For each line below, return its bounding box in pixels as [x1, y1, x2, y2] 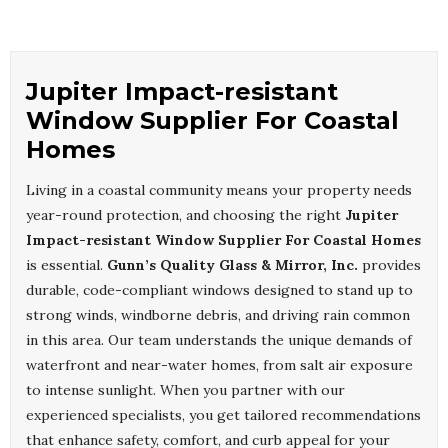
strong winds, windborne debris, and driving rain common [26, 306, 410, 325]
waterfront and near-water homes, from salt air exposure [26, 356, 413, 375]
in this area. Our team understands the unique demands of [26, 331, 412, 350]
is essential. [26, 256, 107, 275]
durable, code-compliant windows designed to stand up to [26, 281, 413, 300]
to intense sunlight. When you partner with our [26, 381, 345, 400]
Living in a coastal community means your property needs [26, 181, 412, 200]
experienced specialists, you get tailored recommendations [26, 406, 421, 425]
